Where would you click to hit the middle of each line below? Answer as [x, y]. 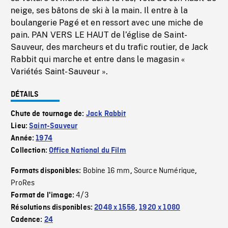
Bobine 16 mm [106, 171]
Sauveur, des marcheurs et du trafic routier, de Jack [110, 47]
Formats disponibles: [47, 171]
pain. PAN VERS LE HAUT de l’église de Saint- [99, 35]
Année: [23, 139]
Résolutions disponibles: [53, 208]
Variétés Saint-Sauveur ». [60, 72]
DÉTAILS [25, 95]
